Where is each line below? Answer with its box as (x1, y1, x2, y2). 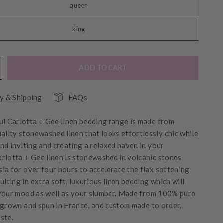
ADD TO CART (79, 63, 127, 72)
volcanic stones (126, 153, 182, 162)
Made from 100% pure (118, 189, 196, 198)
